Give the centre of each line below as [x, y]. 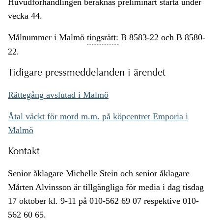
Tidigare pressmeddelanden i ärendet [87, 73]
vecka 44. [25, 16]
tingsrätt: [103, 38]
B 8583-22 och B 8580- [162, 38]
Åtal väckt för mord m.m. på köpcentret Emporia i [98, 117]
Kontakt [24, 152]
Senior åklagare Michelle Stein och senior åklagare [99, 174]
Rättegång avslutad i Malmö [58, 95]
